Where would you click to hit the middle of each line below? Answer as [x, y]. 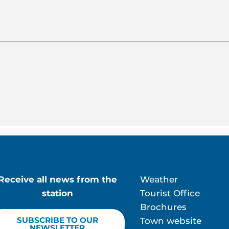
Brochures [163, 207]
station [57, 193]
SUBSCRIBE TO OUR [57, 220]
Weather [159, 179]
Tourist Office [170, 193]
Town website [171, 221]
